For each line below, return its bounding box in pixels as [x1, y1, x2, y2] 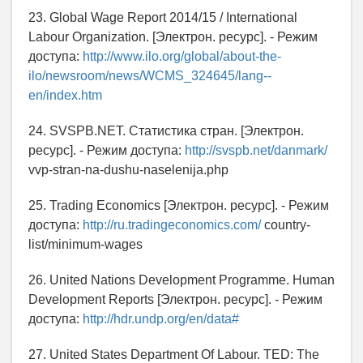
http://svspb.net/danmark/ [185, 143, 327, 158]
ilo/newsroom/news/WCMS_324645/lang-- [28, 69, 271, 83]
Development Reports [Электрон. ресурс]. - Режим [28, 293, 322, 307]
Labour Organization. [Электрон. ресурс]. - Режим [28, 30, 318, 45]
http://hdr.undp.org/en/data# [83, 312, 239, 327]
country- [261, 218, 310, 233]
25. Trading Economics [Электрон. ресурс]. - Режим [28, 199, 329, 213]
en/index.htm [28, 88, 102, 103]
